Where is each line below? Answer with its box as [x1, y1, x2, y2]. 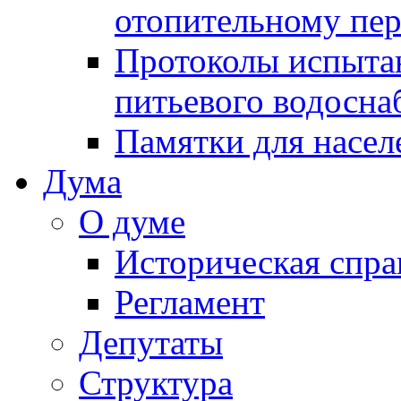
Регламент [115, 283, 265, 321]
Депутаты [79, 323, 223, 362]
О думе [79, 202, 185, 241]
